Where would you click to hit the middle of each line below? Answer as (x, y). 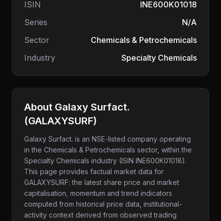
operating (174, 139)
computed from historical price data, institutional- (103, 204)
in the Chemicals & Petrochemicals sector (91, 150)
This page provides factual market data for (94, 171)
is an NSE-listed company (115, 139)
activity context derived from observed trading (100, 215)
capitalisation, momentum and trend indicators (98, 193)
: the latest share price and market (124, 182)
